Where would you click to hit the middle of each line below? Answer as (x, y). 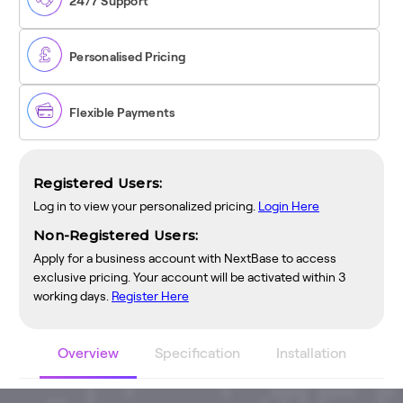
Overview (88, 354)
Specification (197, 354)
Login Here (289, 206)
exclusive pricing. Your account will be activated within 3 (189, 278)
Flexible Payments (122, 113)
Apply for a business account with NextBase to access (185, 259)
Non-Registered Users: (116, 236)
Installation (311, 354)
